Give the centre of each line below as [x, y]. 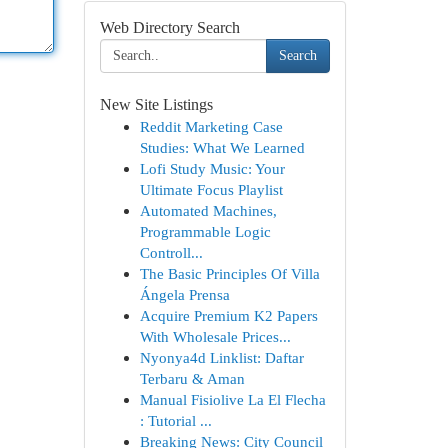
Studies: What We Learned [222, 147]
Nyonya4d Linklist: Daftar [221, 357]
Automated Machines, [208, 210]
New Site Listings [156, 104]
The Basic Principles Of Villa [229, 273]
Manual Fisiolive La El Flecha [232, 399]
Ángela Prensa [184, 294]
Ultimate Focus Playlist [211, 189]
